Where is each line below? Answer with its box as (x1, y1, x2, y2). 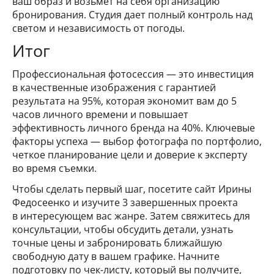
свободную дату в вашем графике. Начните (12, 249, 220, 263)
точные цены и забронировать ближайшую (12, 235, 222, 250)
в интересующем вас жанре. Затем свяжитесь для (12, 209, 250, 223)
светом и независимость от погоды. (12, 21, 185, 35)
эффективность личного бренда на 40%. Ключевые (12, 120, 255, 135)
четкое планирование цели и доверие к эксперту (12, 147, 247, 161)
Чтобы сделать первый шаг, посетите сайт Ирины (12, 182, 251, 196)
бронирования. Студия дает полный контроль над (12, 8, 253, 21)
